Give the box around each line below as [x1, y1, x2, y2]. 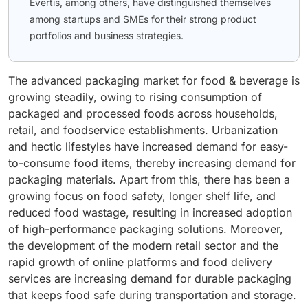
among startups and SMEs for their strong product [30, 13, 256, 25]
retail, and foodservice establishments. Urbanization [8, 123, 278, 137]
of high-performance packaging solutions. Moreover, [8, 222, 283, 236]
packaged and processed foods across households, [8, 107, 278, 121]
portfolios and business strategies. [30, 30, 184, 42]
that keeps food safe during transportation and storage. [8, 288, 296, 302]
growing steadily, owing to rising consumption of [8, 90, 262, 104]
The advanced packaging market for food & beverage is [8, 74, 300, 88]
